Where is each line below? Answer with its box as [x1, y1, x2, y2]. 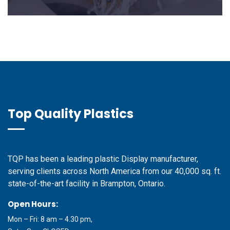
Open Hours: [8, 198, 58, 209]
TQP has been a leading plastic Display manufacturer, [8, 154, 198, 164]
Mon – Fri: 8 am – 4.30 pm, [8, 215, 92, 223]
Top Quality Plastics [8, 105, 133, 122]
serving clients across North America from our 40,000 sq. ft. [8, 166, 221, 176]
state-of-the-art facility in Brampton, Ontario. [8, 178, 165, 188]
